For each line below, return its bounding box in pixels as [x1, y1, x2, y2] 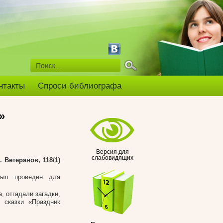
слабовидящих [92, 155, 133, 161]
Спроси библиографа [38, 81, 121, 91]
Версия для [96, 149, 129, 155]
